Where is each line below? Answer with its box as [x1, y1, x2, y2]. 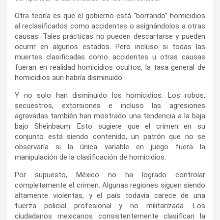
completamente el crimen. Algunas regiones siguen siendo [15, 180, 205, 190]
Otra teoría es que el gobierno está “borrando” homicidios [15, 11, 205, 20]
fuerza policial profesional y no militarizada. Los [15, 201, 205, 210]
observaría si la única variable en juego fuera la [15, 142, 205, 151]
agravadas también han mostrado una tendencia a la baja [15, 111, 205, 120]
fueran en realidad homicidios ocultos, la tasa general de [15, 62, 205, 72]
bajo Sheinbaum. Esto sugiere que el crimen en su [15, 121, 205, 131]
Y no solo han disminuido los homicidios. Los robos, [15, 90, 205, 100]
